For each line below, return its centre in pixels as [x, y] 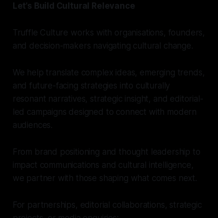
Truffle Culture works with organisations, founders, [109, 33]
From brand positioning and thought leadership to [106, 152]
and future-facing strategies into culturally [91, 86]
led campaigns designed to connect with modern [105, 112]
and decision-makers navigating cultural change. [103, 46]
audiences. [33, 125]
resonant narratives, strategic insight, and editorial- [108, 99]
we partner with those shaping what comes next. [105, 178]
